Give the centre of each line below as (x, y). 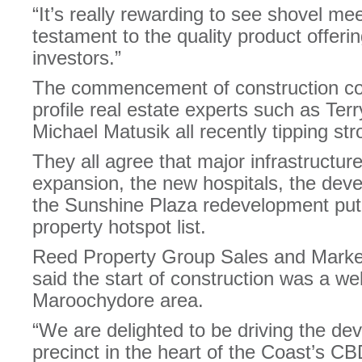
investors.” (77, 58)
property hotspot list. (119, 227)
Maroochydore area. (118, 300)
